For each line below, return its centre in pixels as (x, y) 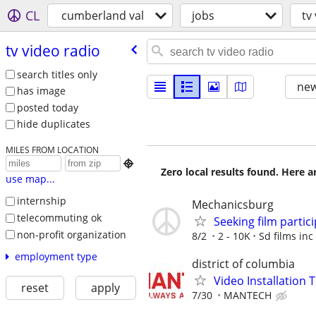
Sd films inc (286, 236)
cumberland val (103, 16)
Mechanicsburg (233, 205)
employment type (56, 257)
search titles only (57, 74)
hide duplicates (53, 124)
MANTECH (248, 296)
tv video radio (53, 50)
